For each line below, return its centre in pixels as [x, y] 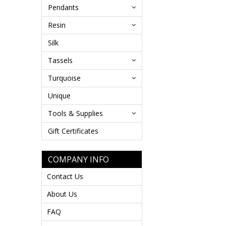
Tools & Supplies [75, 113]
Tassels [60, 60]
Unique [59, 96]
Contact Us [65, 176]
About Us [62, 194]
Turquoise [64, 78]
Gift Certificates [73, 131]
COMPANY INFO [78, 159]
